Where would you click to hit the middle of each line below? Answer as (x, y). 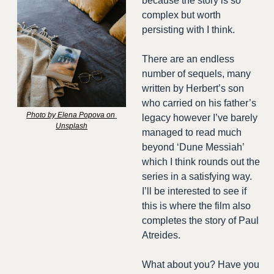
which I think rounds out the (201, 162)
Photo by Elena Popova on (71, 115)
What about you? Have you (201, 265)
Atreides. (162, 235)
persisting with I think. (188, 30)
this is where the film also (196, 206)
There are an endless (188, 59)
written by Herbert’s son (193, 89)
